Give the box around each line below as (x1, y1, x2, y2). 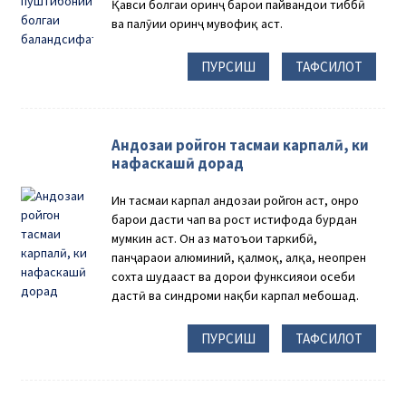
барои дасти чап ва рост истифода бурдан (111, 210, 358, 227)
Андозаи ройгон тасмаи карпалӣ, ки (111, 134, 370, 155)
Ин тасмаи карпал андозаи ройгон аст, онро (111, 191, 360, 208)
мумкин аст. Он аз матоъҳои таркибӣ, (111, 229, 318, 246)
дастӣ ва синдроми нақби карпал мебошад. (111, 286, 360, 304)
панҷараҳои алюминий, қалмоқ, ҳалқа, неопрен (111, 248, 367, 266)
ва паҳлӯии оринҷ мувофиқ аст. (111, 15, 284, 33)
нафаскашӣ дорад (111, 152, 245, 173)
